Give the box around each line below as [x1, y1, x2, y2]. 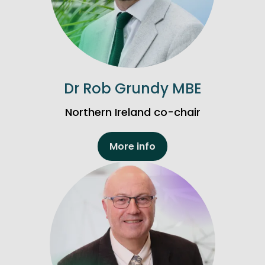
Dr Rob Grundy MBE [63, 79, 202, 99]
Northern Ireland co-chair [64, 105, 201, 120]
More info [109, 139, 156, 153]
